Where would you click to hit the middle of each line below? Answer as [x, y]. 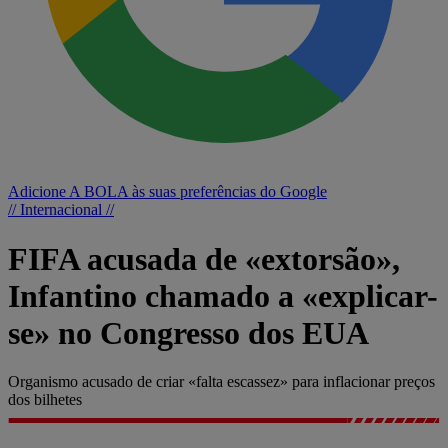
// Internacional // [61, 210]
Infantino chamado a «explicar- [223, 295]
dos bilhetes [45, 400]
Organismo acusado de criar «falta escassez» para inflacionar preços [221, 382]
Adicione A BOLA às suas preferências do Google [167, 192]
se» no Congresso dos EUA [188, 332]
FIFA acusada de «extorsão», [204, 258]
